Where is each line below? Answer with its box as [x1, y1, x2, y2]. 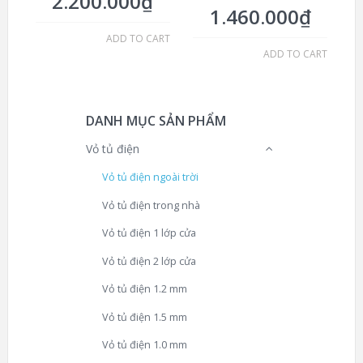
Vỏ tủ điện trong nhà [102, 198, 200, 212]
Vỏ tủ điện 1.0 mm [102, 338, 187, 352]
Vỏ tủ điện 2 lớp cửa [102, 254, 196, 268]
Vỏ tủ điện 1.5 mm [102, 310, 187, 324]
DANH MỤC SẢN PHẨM [86, 112, 226, 130]
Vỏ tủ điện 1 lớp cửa [102, 226, 196, 241]
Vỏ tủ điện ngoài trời [102, 170, 199, 185]
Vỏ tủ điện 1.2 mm [102, 282, 187, 297]
